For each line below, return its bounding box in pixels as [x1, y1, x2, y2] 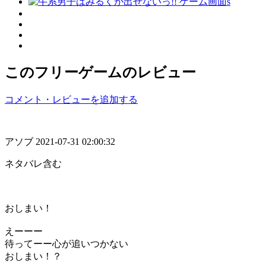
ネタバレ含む [5, 158, 62, 169]
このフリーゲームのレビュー [5, 64, 196, 80]
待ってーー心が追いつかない [5, 238, 128, 249]
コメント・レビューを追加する [5, 94, 138, 104]
